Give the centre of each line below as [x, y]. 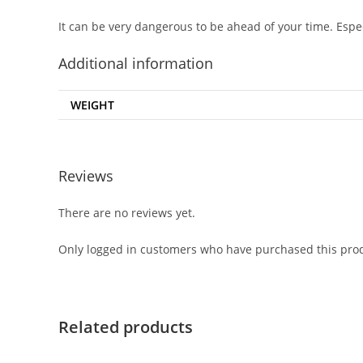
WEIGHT [92, 105]
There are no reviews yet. [127, 212]
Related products [126, 327]
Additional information [136, 63]
